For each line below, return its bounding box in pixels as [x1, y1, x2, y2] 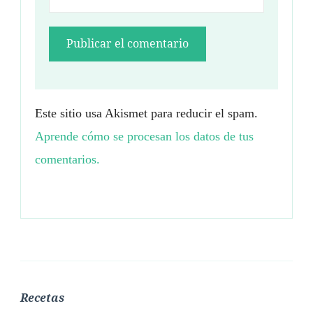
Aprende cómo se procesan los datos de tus [35, 129, 254, 143]
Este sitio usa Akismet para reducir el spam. [35, 105, 258, 120]
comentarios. [35, 152, 100, 166]
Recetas [20, 289, 64, 305]
